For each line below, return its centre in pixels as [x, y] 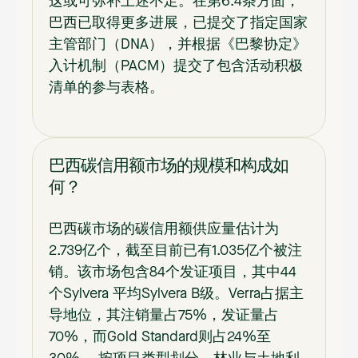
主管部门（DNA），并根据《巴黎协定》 [178, 44]
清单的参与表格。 [106, 88]
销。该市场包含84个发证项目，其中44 [173, 273]
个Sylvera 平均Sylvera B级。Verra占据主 [176, 294]
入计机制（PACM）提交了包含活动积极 [176, 66]
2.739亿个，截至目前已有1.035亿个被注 [175, 251]
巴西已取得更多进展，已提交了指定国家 [178, 23]
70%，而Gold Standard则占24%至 [160, 338]
